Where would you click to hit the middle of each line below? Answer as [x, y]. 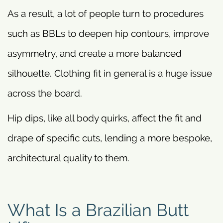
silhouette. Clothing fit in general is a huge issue [110, 73]
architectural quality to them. [68, 158]
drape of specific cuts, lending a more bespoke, [110, 138]
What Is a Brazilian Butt [98, 210]
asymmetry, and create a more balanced [95, 54]
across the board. [45, 93]
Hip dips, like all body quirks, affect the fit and [105, 118]
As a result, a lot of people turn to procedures [106, 14]
